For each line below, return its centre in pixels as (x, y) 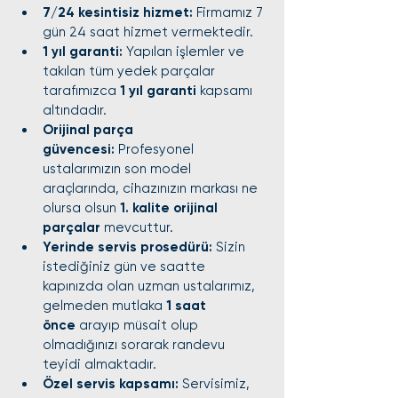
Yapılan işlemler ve (185, 52)
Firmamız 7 (230, 12)
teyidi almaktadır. (99, 364)
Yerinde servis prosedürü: (127, 247)
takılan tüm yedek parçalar (131, 71)
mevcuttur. (137, 227)
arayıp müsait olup (139, 325)
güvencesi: (79, 149)
